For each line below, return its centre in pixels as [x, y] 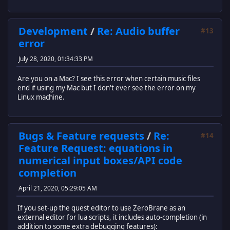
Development [53, 31]
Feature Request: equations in [95, 148]
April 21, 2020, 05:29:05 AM [58, 188]
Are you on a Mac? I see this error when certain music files [109, 78]
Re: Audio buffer [138, 31]
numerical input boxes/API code [100, 161]
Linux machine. [41, 97]
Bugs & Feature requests [81, 136]
